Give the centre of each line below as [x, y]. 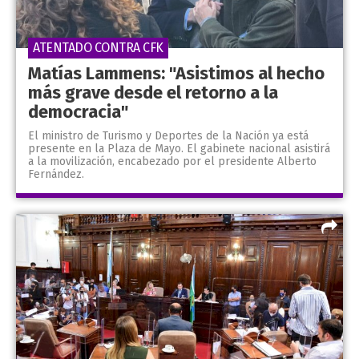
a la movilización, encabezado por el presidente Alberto [172, 161]
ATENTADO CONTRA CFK [98, 47]
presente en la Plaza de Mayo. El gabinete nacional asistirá [179, 148]
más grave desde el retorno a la [153, 92]
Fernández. [56, 174]
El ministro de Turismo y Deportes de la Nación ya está [168, 135]
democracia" [78, 111]
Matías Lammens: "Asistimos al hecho [176, 73]
